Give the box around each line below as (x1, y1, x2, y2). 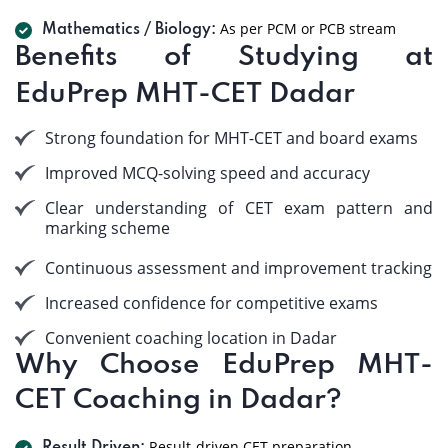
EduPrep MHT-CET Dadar (15, 80, 355, 109)
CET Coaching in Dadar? (15, 386, 342, 415)
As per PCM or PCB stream (216, 19, 396, 38)
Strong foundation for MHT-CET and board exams (45, 127, 418, 149)
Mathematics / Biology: (42, 22, 216, 38)
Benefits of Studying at (15, 43, 433, 72)
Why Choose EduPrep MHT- (15, 351, 433, 380)
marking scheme (45, 217, 170, 239)
